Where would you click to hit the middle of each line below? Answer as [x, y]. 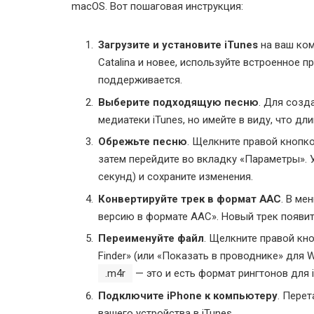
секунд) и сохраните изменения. [176, 177]
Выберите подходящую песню [178, 102]
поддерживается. [140, 80]
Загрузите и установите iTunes [178, 45]
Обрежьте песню [143, 142]
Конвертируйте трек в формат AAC [190, 199]
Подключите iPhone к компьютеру [188, 296]
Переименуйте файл [151, 239]
